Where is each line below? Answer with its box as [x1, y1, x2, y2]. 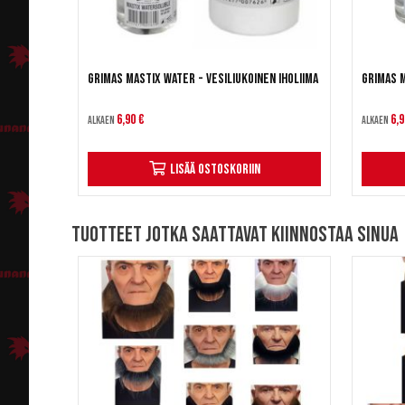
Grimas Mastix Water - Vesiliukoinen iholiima [88, 71, 319, 89]
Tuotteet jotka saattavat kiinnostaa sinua [71, 221, 399, 249]
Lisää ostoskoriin [169, 161, 260, 179]
